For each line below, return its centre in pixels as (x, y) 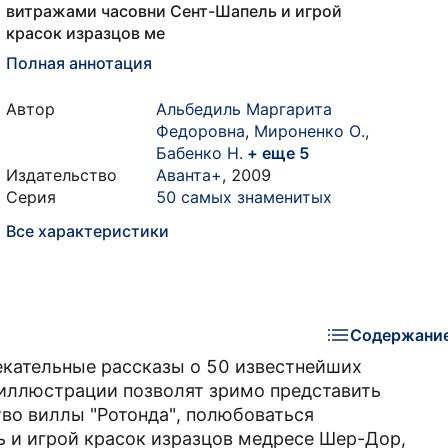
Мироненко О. (309, 131)
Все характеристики (87, 231)
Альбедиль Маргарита (244, 109)
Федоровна (200, 131)
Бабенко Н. (199, 153)
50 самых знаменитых (244, 197)
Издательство (61, 175)
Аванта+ (189, 175)
